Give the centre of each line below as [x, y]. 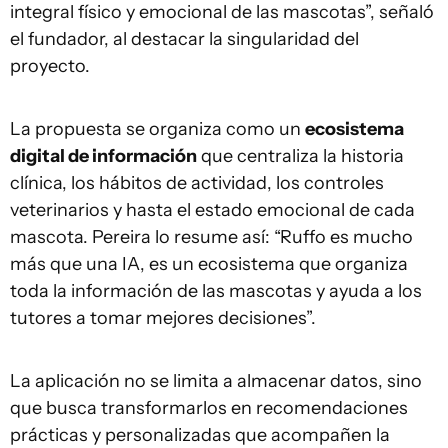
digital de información [103, 156]
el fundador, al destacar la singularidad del [184, 39]
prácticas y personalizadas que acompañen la [200, 435]
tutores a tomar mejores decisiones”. [163, 318]
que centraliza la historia [300, 156]
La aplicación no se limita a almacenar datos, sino [216, 381]
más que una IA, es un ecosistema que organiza [209, 264]
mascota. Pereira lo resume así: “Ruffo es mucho [211, 237]
